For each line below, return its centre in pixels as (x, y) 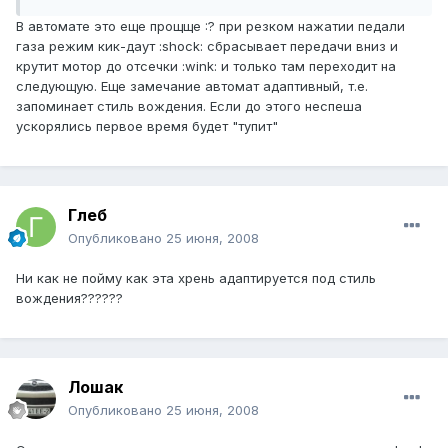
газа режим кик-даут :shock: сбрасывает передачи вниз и (207, 46)
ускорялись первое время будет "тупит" (147, 126)
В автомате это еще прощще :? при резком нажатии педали (210, 26)
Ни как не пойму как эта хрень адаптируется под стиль (196, 278)
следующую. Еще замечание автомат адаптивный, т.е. (192, 86)
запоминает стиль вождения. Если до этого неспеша (189, 106)
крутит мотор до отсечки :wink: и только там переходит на (206, 66)
